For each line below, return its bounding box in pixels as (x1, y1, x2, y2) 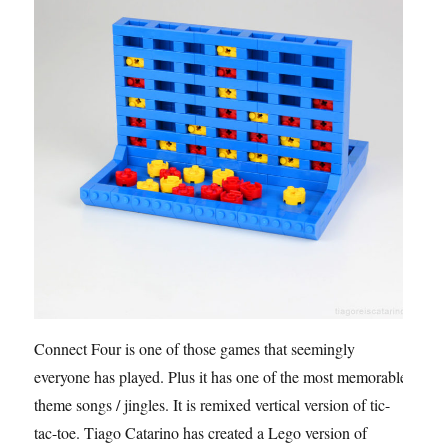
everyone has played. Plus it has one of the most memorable (34, 365, 408, 387)
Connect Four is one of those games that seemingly (34, 337, 356, 359)
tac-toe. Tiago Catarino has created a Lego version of (34, 421, 368, 443)
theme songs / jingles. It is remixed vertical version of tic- (34, 393, 391, 415)
